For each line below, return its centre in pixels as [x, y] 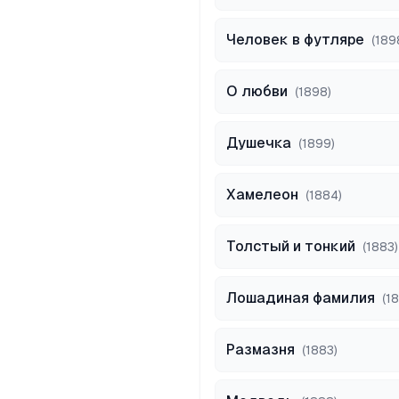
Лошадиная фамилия [301, 298]
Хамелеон [262, 195]
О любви [257, 91]
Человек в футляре [295, 40]
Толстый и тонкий [291, 246]
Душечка [259, 143]
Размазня [261, 350]
